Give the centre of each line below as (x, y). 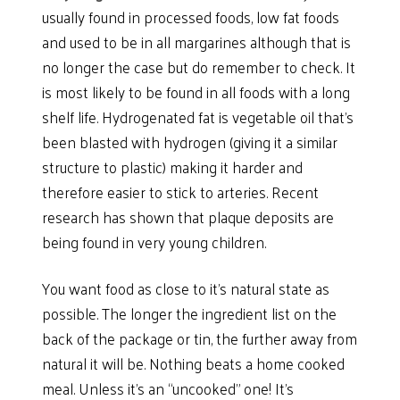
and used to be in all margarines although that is (197, 42)
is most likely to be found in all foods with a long (196, 92)
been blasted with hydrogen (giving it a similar (190, 142)
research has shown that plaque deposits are (188, 217)
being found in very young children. (154, 242)
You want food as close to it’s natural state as (186, 289)
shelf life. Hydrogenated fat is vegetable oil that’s (198, 117)
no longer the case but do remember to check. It (199, 67)
